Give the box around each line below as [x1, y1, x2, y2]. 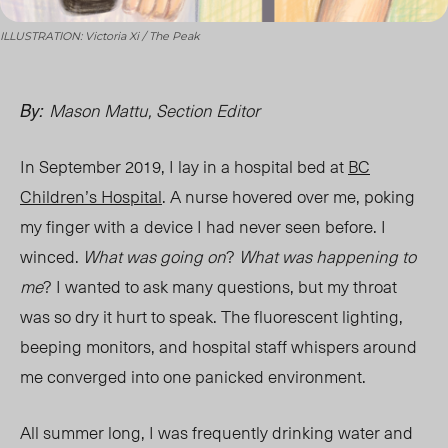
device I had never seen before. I [144, 213, 386, 240]
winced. [20, 243, 83, 270]
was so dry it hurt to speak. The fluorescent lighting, [20, 303, 403, 330]
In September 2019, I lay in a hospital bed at [20, 153, 348, 180]
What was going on [83, 243, 226, 270]
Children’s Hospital [20, 183, 162, 210]
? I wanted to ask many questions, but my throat [43, 273, 397, 300]
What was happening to [239, 243, 416, 270]
